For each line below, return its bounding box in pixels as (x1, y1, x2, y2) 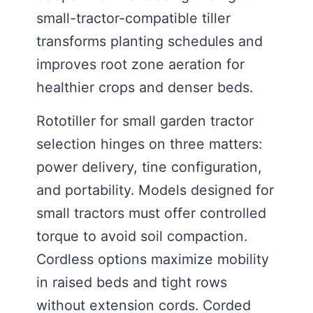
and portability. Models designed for (36, 181, 274, 198)
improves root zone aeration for (36, 55, 245, 73)
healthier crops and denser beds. (36, 78, 253, 96)
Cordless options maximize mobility (36, 250, 269, 268)
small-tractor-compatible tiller (36, 9, 231, 27)
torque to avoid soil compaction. (36, 227, 247, 245)
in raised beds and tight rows (36, 273, 227, 291)
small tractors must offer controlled (36, 204, 266, 221)
